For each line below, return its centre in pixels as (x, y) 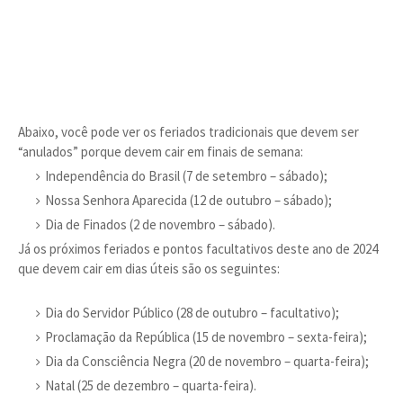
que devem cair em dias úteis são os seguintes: (149, 269)
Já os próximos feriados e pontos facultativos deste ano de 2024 (198, 249)
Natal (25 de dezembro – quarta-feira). (151, 385)
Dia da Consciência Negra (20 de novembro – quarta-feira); (207, 361)
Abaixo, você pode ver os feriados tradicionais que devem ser (188, 132)
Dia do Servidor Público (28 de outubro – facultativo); (192, 313)
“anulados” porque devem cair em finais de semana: (161, 152)
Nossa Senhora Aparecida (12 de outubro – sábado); (188, 200)
